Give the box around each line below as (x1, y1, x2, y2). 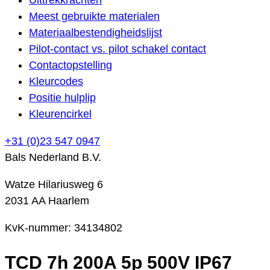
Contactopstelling (29, 58, 112, 71)
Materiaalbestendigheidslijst (29, 26, 162, 39)
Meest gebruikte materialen (29, 10, 160, 22)
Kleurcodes (29, 75, 83, 87)
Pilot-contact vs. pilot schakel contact (29, 42, 206, 55)
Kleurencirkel (29, 107, 92, 120)
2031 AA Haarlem (5, 194, 89, 207)
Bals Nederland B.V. (5, 151, 101, 163)
